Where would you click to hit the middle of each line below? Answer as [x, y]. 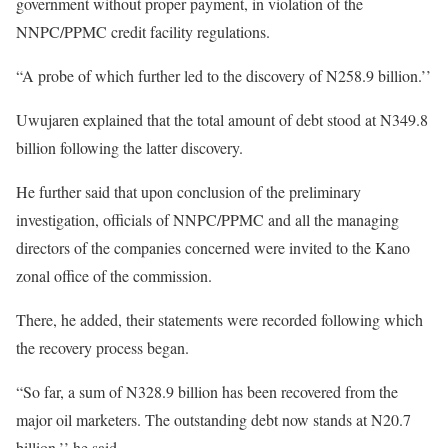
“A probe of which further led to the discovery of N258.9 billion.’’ [223, 76]
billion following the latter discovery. [129, 148]
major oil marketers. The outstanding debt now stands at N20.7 [213, 420]
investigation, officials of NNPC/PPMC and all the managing [207, 220]
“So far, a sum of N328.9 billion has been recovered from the [207, 392]
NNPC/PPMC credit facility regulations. [143, 32]
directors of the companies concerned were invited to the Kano [213, 248]
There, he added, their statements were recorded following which [219, 320]
